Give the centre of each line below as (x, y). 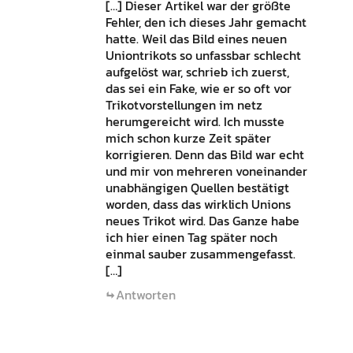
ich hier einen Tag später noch (191, 238)
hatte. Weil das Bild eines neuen (196, 39)
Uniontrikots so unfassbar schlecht (203, 56)
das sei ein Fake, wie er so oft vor (198, 89)
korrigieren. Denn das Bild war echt (204, 155)
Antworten (145, 295)
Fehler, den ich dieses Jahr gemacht (206, 22)
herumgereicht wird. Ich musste (195, 122)
